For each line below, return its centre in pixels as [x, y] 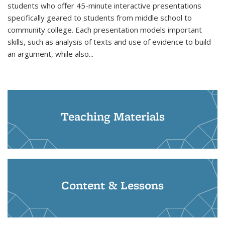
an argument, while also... [50, 53]
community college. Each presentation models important [105, 29]
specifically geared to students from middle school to [100, 17]
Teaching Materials [113, 116]
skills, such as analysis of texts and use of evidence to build [109, 41]
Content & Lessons [113, 185]
